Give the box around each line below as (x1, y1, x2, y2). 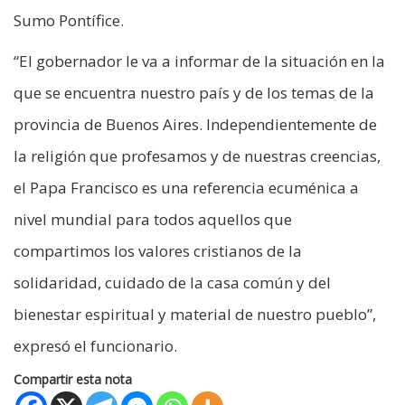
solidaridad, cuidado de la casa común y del (14, 272, 331, 294)
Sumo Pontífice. (14, 10, 124, 32)
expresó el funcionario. (14, 335, 177, 357)
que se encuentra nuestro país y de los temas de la (14, 82, 374, 104)
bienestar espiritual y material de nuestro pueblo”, (14, 304, 376, 325)
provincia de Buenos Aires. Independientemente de (14, 114, 377, 136)
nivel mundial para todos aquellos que (14, 209, 292, 231)
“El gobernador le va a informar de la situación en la (14, 51, 385, 72)
